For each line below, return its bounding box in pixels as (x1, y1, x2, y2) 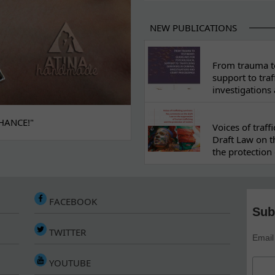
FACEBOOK (47, 195, 98, 207)
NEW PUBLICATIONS (150, 21, 238, 34)
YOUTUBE (47, 257, 91, 269)
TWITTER (47, 226, 87, 238)
